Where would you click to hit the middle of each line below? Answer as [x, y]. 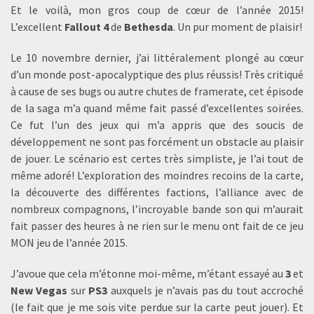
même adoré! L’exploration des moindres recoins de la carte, [157, 175]
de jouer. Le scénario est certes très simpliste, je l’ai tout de [157, 158]
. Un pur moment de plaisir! [238, 27]
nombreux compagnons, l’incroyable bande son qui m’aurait [157, 209]
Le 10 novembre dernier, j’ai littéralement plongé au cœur [157, 57]
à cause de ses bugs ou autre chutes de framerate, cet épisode [157, 91]
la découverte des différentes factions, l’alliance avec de [157, 192]
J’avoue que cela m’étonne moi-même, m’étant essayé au [148, 273]
